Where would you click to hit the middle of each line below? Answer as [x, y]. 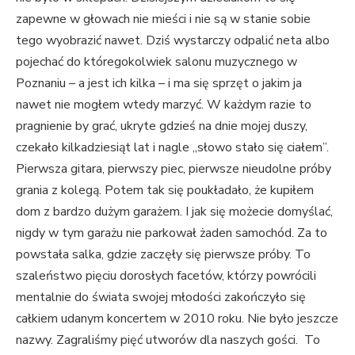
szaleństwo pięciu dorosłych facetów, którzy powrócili [166, 276]
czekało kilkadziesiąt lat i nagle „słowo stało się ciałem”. [172, 148]
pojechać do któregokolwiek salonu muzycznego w [157, 62]
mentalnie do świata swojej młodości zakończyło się [161, 298]
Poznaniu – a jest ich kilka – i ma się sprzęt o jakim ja [159, 84]
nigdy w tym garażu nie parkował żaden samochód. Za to [172, 233]
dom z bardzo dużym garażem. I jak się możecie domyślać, [174, 212]
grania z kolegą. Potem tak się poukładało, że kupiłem [165, 191]
